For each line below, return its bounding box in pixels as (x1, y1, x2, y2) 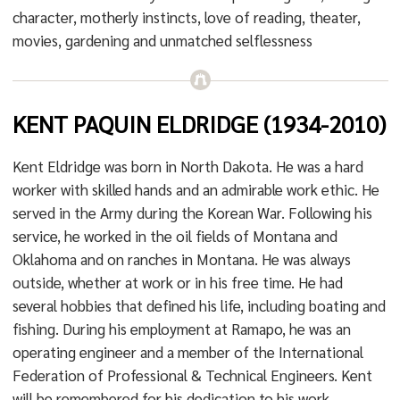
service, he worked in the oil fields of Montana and (12, 226, 337, 246)
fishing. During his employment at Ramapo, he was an (12, 319, 351, 338)
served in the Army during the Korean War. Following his (12, 203, 372, 222)
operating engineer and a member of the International (12, 342, 363, 362)
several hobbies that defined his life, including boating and (12, 296, 386, 315)
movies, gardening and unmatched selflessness (12, 30, 312, 50)
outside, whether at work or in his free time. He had (12, 272, 343, 292)
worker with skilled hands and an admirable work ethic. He (12, 179, 379, 199)
